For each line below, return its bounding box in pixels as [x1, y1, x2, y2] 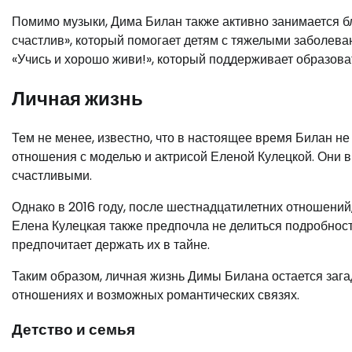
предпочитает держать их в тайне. [12, 235, 210, 254]
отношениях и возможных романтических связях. [12, 285, 299, 304]
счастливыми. [12, 166, 92, 185]
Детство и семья [12, 319, 135, 341]
